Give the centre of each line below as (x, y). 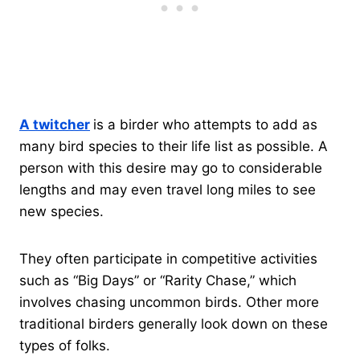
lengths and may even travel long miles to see (168, 189)
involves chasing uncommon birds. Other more (169, 302)
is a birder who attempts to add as (205, 124)
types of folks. (67, 345)
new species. (61, 211)
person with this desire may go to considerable (171, 168)
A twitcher (55, 124)
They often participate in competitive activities (168, 258)
